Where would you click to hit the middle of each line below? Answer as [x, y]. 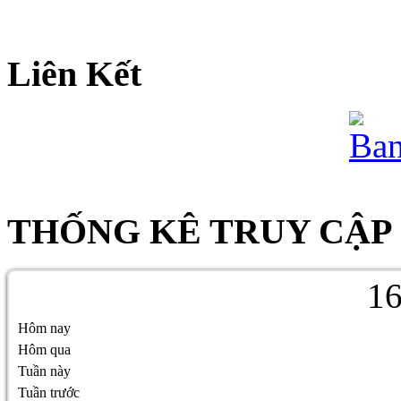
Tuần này [44, 371]
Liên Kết [74, 73]
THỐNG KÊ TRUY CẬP [200, 232]
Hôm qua [44, 349]
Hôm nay [44, 328]
